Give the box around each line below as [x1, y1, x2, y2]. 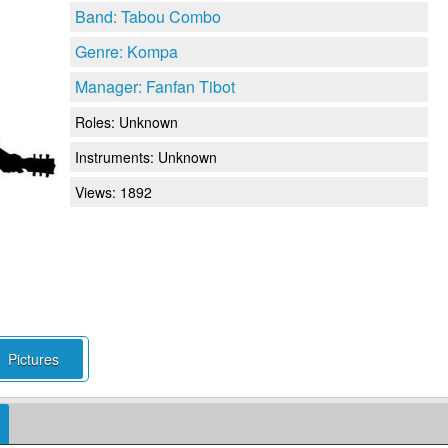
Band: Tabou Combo [75, 4, 221, 28]
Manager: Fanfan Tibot [75, 74, 235, 98]
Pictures [7, 348, 59, 369]
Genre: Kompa [75, 39, 178, 63]
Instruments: [75, 146, 158, 167]
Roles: [75, 111, 119, 132]
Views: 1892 [75, 181, 152, 202]
